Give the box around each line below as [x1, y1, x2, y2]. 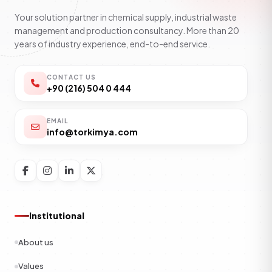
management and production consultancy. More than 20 [15, 25, 239, 36]
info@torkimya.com [47, 126, 138, 137]
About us [18, 237, 53, 247]
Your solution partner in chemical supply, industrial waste [15, 12, 237, 22]
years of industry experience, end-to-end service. [15, 38, 210, 49]
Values [18, 261, 44, 271]
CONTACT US [47, 73, 96, 81]
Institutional [29, 210, 84, 221]
